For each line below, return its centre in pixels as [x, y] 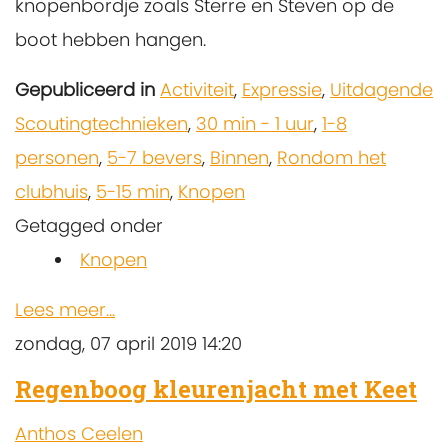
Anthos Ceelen [79, 433]
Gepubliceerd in [85, 89]
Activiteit [197, 89]
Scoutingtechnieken [101, 123]
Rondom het [331, 157]
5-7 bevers [154, 157]
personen [57, 157]
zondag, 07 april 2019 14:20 [128, 343]
